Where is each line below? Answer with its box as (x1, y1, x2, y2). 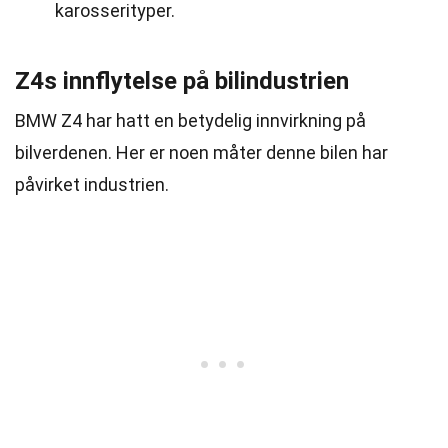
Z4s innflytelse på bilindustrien (15, 67, 349, 95)
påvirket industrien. (15, 174, 169, 195)
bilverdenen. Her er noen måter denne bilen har (15, 142, 388, 163)
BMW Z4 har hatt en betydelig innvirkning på (15, 110, 366, 131)
